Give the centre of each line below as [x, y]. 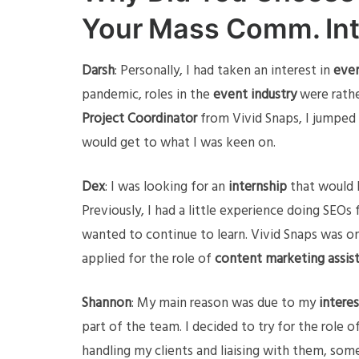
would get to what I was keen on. [180, 143]
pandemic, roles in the [147, 95]
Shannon [107, 304]
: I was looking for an [167, 188]
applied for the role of [148, 260]
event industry [255, 95]
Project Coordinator [139, 119]
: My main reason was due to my [225, 304]
